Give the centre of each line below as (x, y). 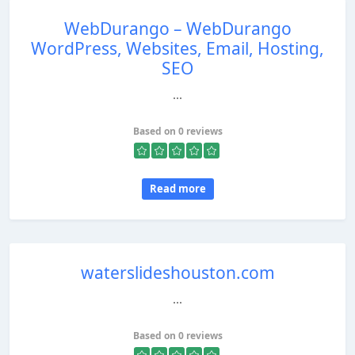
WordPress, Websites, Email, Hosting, (177, 48)
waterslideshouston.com (177, 273)
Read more (177, 189)
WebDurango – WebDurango (177, 29)
